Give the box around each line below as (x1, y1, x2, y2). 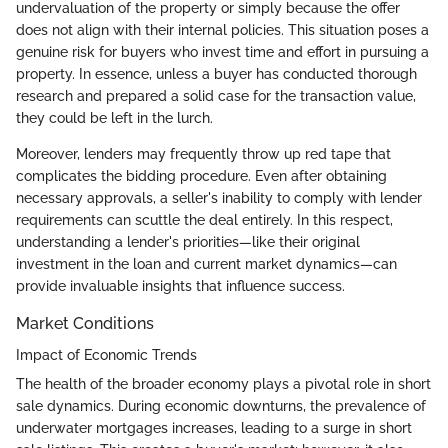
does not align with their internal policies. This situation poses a (16, 22, 429, 39)
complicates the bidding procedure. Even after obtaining (16, 168, 387, 185)
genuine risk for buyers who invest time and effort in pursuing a (16, 44, 429, 61)
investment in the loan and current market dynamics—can (16, 256, 397, 273)
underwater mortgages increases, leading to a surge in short (16, 420, 412, 437)
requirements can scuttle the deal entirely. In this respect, (16, 212, 393, 229)
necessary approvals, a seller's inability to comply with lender (16, 190, 422, 207)
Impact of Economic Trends (16, 347, 197, 364)
